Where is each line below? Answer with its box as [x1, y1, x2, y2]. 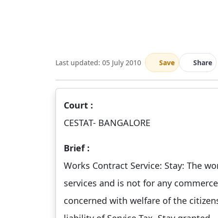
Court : [64, 99, 93, 111]
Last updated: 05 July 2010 [55, 58, 141, 67]
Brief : [64, 142, 90, 154]
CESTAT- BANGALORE [64, 117, 150, 128]
